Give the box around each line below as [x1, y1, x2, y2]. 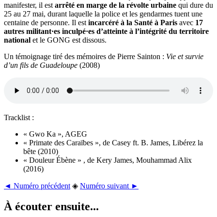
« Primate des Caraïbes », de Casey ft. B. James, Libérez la [23, 138, 203, 147]
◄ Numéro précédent [4, 181, 70, 190]
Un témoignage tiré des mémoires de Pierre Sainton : [4, 52, 166, 61]
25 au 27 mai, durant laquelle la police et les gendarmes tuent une [4, 9, 202, 18]
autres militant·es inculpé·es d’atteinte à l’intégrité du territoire [4, 27, 209, 35]
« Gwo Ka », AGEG [23, 129, 87, 138]
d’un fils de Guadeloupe [4, 61, 79, 69]
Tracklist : [4, 113, 34, 122]
